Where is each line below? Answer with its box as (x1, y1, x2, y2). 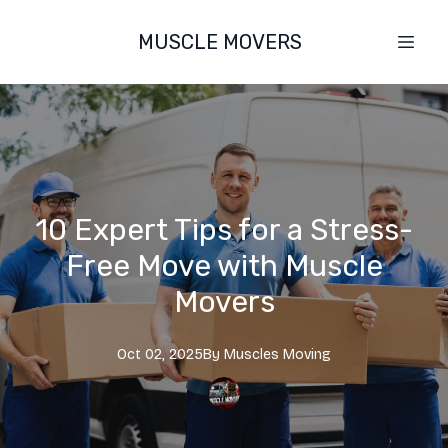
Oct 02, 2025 (117, 346, 203, 363)
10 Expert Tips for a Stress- (35, 212, 413, 248)
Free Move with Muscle (65, 248, 383, 284)
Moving (283, 346, 331, 363)
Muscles (224, 346, 279, 363)
